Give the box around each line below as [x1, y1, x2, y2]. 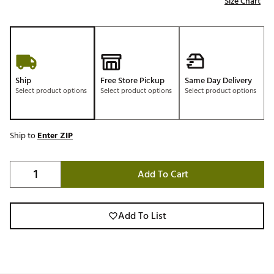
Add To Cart [137, 166, 188, 183]
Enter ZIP [37, 128, 73, 143]
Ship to [10, 128, 37, 143]
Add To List [117, 208, 166, 224]
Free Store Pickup [100, 73, 165, 88]
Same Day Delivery [185, 73, 253, 88]
